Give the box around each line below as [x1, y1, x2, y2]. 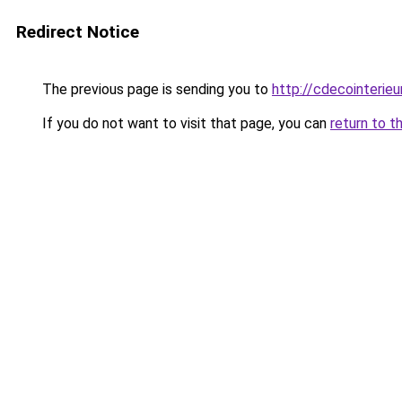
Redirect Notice [16, 22, 139, 42]
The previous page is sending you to [39, 81, 272, 98]
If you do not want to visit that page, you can [39, 115, 330, 132]
